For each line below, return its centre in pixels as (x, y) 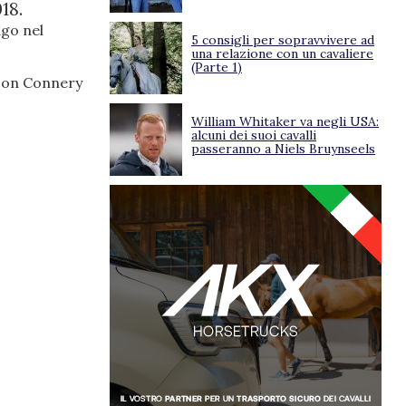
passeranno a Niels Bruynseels (283, 149)
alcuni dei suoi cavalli (254, 135)
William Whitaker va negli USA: (285, 121)
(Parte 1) (217, 67)
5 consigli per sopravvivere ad (283, 40)
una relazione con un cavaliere (282, 53)
